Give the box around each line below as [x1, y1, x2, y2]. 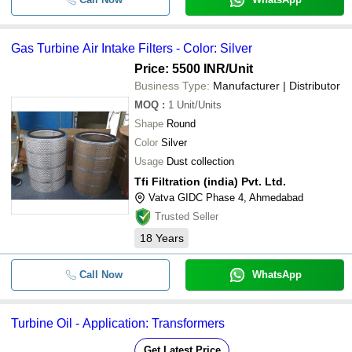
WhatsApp [251, 269, 302, 280]
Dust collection [167, 156, 234, 167]
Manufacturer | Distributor [213, 79, 340, 92]
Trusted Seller [155, 211, 218, 222]
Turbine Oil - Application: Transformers [11, 317, 225, 330]
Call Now [79, 269, 123, 280]
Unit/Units [177, 99, 222, 111]
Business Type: [134, 79, 210, 92]
